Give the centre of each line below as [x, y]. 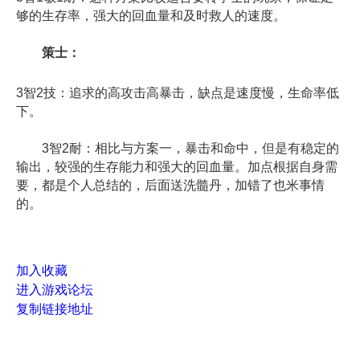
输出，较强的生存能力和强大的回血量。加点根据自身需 [177, 167]
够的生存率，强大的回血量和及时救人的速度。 [151, 15]
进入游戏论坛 [55, 289]
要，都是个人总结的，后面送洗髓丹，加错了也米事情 [170, 186]
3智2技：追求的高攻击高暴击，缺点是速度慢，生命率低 [178, 93]
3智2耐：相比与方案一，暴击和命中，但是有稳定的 [178, 149]
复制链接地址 [55, 309]
